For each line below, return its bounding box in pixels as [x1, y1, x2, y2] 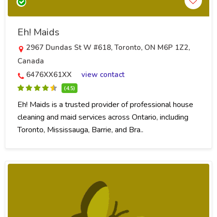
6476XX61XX [26, 69, 72, 79]
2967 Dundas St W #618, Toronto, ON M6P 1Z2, [26, 42, 190, 52]
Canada [17, 56, 44, 66]
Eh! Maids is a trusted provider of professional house [17, 99, 193, 110]
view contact [81, 69, 124, 79]
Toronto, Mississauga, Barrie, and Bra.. [17, 124, 143, 135]
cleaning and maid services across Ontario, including [17, 111, 188, 123]
